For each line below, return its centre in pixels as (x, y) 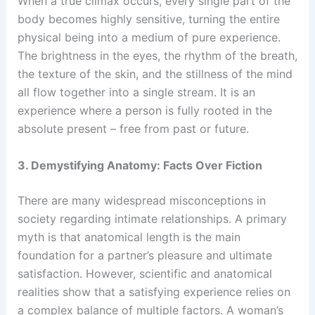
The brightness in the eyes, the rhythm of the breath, (157, 56)
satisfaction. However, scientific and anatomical (144, 273)
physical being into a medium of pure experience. (149, 38)
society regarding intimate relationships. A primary (152, 218)
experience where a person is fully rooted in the (144, 111)
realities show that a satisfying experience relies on (154, 291)
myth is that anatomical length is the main (129, 237)
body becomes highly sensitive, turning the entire (148, 19)
